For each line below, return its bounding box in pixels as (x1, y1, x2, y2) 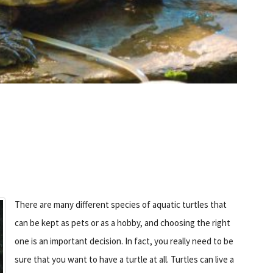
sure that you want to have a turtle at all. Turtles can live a (15, 253, 234, 265)
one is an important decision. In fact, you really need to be (15, 235, 233, 247)
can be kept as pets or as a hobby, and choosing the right (15, 216, 230, 229)
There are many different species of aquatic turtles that (15, 198, 227, 210)
